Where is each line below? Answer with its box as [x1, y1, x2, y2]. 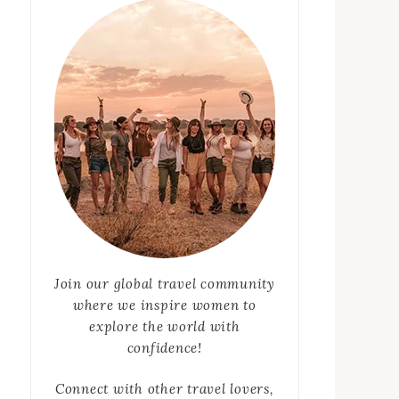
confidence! [126, 339, 202, 357]
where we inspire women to [72, 297, 256, 314]
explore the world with [89, 318, 240, 336]
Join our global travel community [53, 275, 275, 293]
